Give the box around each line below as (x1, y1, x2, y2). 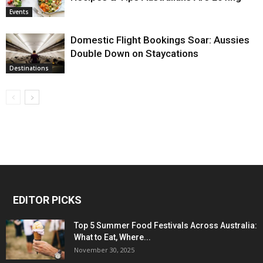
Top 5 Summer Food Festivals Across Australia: (74, 220, 257, 230)
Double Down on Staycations (70, 47, 198, 59)
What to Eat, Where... (74, 232, 151, 242)
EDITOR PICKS (13, 193, 82, 206)
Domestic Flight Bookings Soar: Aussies (70, 33, 249, 46)
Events (9, 8, 29, 16)
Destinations (9, 64, 49, 73)
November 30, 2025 (74, 245, 134, 254)
